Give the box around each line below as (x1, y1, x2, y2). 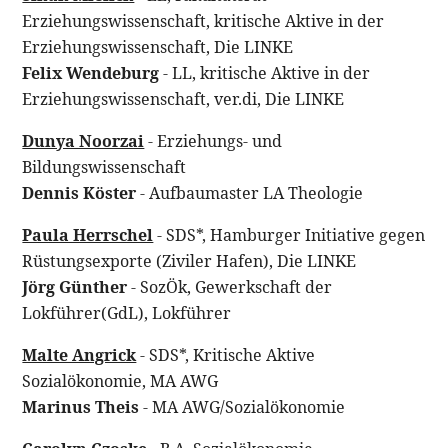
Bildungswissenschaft (22, 155, 187, 178)
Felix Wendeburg (22, 61, 160, 84)
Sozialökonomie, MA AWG (22, 369, 219, 392)
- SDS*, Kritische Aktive (136, 343, 316, 366)
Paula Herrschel (22, 223, 154, 246)
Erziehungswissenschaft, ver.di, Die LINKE (22, 87, 345, 110)
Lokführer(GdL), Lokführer (22, 301, 232, 324)
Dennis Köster (22, 181, 137, 204)
